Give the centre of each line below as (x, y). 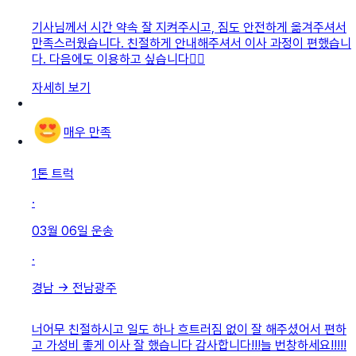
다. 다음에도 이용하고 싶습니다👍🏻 (118, 59)
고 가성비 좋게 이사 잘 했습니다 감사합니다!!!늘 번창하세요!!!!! (189, 345)
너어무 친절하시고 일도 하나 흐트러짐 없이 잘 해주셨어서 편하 (189, 329)
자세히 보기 (61, 87)
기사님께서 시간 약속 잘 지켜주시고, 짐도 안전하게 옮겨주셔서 (189, 27)
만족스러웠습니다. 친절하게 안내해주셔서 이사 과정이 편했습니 (192, 43)
